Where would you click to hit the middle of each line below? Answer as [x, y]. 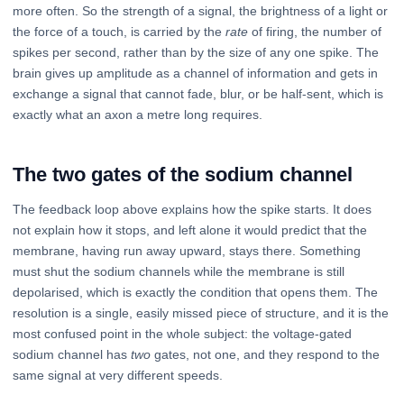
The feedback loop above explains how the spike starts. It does [192, 209]
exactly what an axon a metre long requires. [138, 114]
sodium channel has [72, 354]
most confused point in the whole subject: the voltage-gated [182, 333]
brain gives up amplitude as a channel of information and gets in [195, 73]
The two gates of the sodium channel [183, 174]
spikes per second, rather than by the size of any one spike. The [196, 52]
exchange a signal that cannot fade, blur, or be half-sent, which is [198, 93]
